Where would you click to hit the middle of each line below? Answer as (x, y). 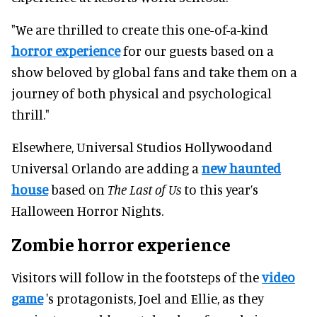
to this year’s (220, 189)
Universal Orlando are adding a (106, 168)
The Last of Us (144, 189)
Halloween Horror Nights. (87, 210)
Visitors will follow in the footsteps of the (137, 277)
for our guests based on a (197, 50)
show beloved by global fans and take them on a (154, 71)
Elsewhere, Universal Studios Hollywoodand (142, 146)
